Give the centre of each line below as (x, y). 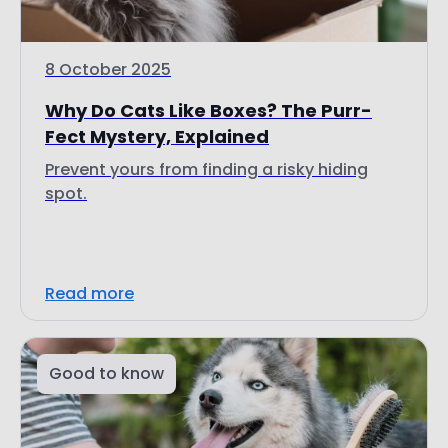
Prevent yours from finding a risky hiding (206, 169)
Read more (89, 293)
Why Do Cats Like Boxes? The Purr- (208, 110)
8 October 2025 (108, 69)
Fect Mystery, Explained (157, 136)
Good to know (106, 373)
